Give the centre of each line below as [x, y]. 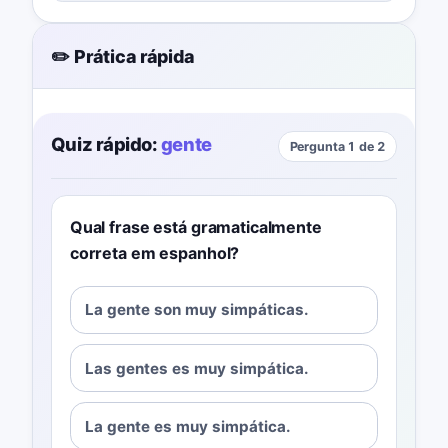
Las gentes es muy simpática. [197, 368]
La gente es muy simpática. [188, 426]
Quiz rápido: [104, 143]
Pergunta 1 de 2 [337, 146]
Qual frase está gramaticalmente [195, 226]
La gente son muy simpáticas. [197, 310]
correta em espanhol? [154, 252]
